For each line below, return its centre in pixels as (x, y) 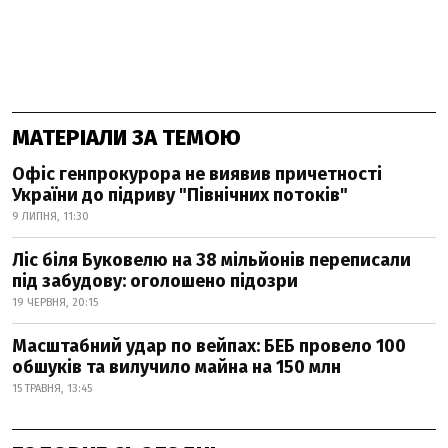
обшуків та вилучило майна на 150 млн (176, 367)
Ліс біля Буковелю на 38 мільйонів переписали (211, 260)
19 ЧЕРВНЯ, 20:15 (55, 302)
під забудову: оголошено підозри (155, 281)
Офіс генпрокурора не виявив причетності (197, 174)
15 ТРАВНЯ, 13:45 (52, 388)
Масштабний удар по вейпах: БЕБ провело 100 (209, 346)
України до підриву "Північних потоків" (180, 195)
